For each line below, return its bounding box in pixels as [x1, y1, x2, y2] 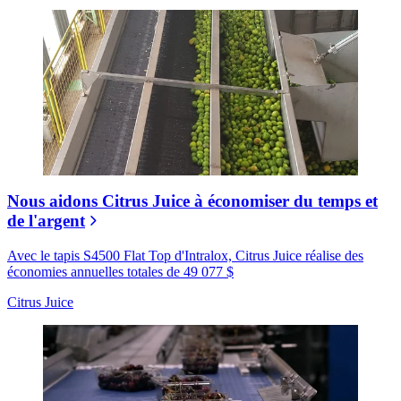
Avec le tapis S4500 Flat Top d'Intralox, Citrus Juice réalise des [7, 248, 363, 264]
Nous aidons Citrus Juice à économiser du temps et [7, 192, 378, 211]
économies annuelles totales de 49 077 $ [7, 264, 234, 280]
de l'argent [7, 211, 85, 231]
